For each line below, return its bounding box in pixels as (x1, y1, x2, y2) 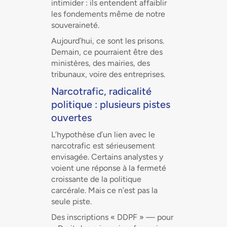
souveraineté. (51, 20, 99, 30)
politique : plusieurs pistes (51, 98, 170, 110)
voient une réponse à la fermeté (51, 163, 166, 173)
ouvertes (51, 111, 92, 124)
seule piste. (51, 197, 92, 206)
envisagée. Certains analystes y (51, 152, 163, 162)
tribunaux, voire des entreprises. (51, 69, 165, 79)
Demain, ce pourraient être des (51, 47, 163, 57)
